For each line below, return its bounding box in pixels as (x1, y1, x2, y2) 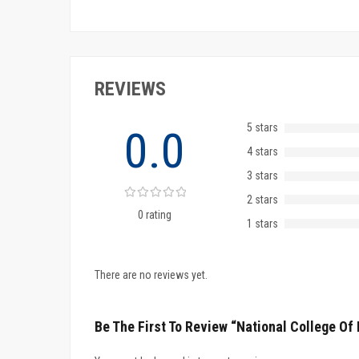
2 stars (247, 192, 278, 206)
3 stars (247, 169, 278, 183)
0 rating (138, 208, 171, 221)
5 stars (247, 121, 278, 135)
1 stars (247, 216, 278, 230)
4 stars (247, 145, 278, 159)
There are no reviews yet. (95, 268, 208, 281)
